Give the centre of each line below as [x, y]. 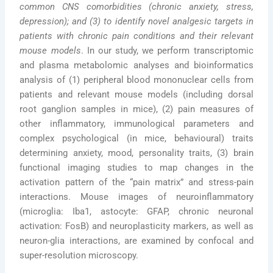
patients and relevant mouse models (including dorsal [136, 95]
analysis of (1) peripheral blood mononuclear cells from [136, 80]
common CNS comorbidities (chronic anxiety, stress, [136, 7]
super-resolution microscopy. [79, 256]
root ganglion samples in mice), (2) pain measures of [136, 109]
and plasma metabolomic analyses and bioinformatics [136, 66]
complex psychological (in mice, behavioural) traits [136, 139]
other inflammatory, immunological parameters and [136, 124]
